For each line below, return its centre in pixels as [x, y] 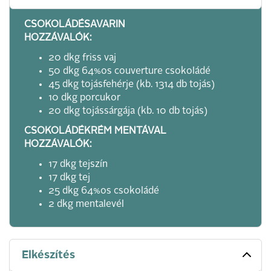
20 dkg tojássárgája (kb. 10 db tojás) [128, 111]
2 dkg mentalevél [86, 204]
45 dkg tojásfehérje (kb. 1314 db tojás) [132, 85]
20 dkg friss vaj [82, 58]
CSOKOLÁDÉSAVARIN [75, 25]
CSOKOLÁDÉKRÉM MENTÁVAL [95, 131]
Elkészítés [48, 255]
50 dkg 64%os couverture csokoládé [129, 71]
